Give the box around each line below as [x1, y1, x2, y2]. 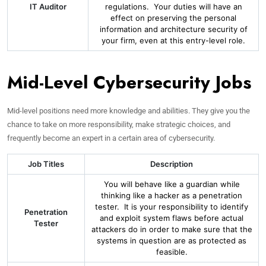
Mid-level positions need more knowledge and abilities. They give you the [7, 106, 250, 115]
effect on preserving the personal [110, 13, 236, 23]
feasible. [156, 247, 188, 256]
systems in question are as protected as [97, 236, 246, 245]
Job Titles [28, 159, 64, 169]
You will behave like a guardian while [103, 179, 240, 189]
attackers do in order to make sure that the [91, 224, 252, 234]
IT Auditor [29, 2, 66, 11]
